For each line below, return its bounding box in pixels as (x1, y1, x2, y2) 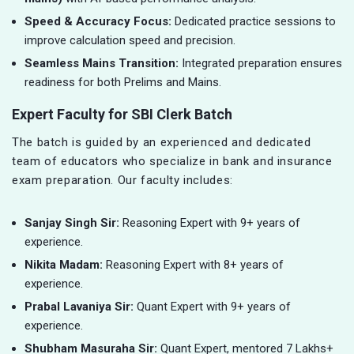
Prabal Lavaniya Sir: (24, 299, 137, 314)
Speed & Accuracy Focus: (24, 14, 171, 29)
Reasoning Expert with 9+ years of (122, 216, 300, 231)
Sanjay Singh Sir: (24, 216, 122, 231)
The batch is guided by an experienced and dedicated (12, 135, 311, 150)
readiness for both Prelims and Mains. (24, 75, 221, 90)
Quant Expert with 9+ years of (137, 299, 291, 314)
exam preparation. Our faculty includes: (12, 173, 233, 188)
